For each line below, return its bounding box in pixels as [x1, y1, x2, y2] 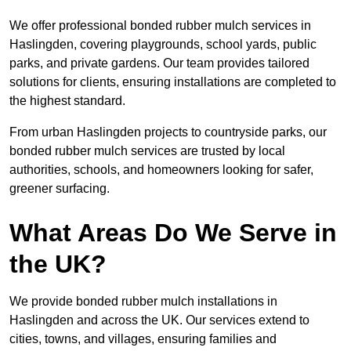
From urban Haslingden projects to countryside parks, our [9, 125, 327, 139]
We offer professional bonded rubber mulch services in [9, 19, 311, 33]
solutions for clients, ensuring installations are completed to [9, 75, 336, 89]
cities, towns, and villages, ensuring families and [9, 332, 277, 346]
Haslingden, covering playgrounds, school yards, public [9, 38, 317, 52]
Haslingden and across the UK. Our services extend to [9, 313, 309, 327]
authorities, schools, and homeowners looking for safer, [9, 163, 313, 177]
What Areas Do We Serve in [9, 219, 337, 248]
